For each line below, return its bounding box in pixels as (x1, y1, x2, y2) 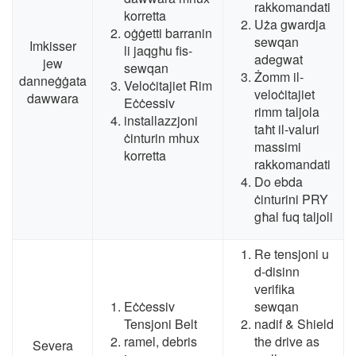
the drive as (254, 332, 319, 351)
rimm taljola (254, 103, 319, 122)
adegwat (254, 50, 303, 69)
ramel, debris (124, 332, 197, 351)
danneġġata (18, 72, 87, 91)
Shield (297, 315, 334, 334)
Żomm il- (254, 68, 304, 87)
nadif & (254, 315, 297, 334)
